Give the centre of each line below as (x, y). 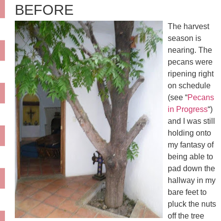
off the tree (186, 216)
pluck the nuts (192, 204)
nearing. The (190, 50)
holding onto (189, 133)
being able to (190, 157)
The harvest (188, 26)
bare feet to (187, 192)
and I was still (191, 121)
